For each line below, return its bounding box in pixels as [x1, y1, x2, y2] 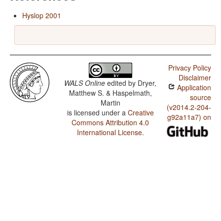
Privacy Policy [168, 63, 211, 73]
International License [76, 127, 142, 138]
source [189, 92, 211, 103]
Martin [100, 98, 120, 108]
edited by [105, 78, 138, 88]
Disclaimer [178, 73, 211, 83]
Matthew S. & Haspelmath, [69, 88, 152, 98]
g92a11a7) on [167, 112, 211, 122]
